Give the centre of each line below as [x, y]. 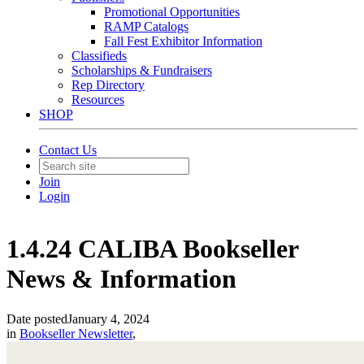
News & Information [121, 279]
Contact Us [68, 150]
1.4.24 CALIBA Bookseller [152, 249]
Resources [98, 100]
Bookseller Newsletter [76, 333]
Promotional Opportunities [172, 12]
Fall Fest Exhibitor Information [183, 41]
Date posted [37, 318]
